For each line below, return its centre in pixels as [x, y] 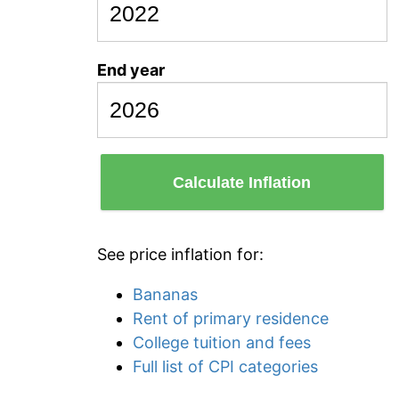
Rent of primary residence [231, 318]
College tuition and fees [222, 342]
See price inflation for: [180, 254]
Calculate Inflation [242, 182]
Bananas [165, 294]
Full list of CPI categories [225, 366]
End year [131, 70]
